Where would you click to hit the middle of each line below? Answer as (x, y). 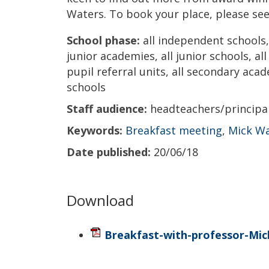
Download (100, 200)
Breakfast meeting (174, 130)
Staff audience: (107, 108)
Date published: (109, 152)
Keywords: (95, 130)
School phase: (103, 40)
